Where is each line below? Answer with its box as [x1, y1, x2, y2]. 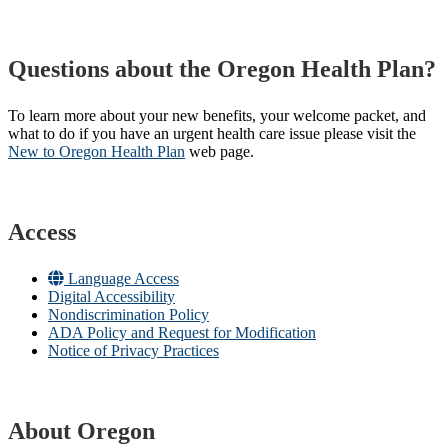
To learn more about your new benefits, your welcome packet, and [8, 107, 426, 125]
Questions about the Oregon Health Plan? [8, 56, 436, 83]
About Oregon [8, 418, 155, 445]
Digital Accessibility [48, 288, 175, 306]
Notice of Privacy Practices [48, 342, 219, 360]
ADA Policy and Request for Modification [48, 324, 316, 342]
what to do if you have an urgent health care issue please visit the [8, 125, 416, 143]
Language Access [64, 270, 179, 288]
